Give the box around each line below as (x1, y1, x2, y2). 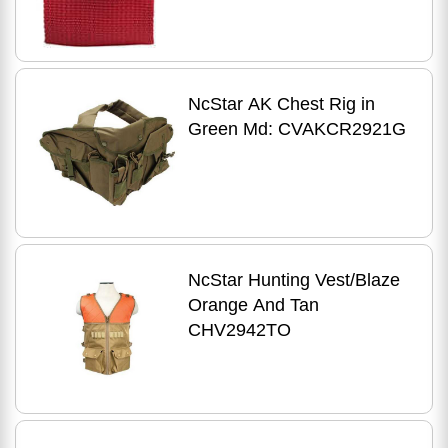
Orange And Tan (187, 295, 319, 316)
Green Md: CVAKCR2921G (187, 119, 406, 140)
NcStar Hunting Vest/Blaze (187, 270, 400, 291)
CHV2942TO (187, 320, 291, 341)
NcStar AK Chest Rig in (187, 94, 375, 115)
